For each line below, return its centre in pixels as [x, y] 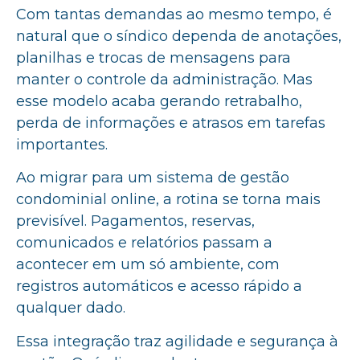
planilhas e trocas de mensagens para [153, 58]
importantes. [62, 145]
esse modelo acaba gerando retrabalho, [159, 102]
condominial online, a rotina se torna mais [168, 200]
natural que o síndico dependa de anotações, [179, 37]
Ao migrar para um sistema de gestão [153, 178]
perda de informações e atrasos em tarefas [171, 123]
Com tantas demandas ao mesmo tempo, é [174, 15]
